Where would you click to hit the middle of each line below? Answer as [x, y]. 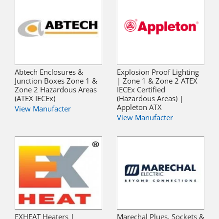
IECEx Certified [141, 89]
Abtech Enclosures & [49, 72]
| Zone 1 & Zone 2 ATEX [157, 80]
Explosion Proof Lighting [158, 72]
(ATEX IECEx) [35, 98]
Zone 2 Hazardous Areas [56, 89]
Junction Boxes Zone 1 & [56, 80]
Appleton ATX [139, 107]
